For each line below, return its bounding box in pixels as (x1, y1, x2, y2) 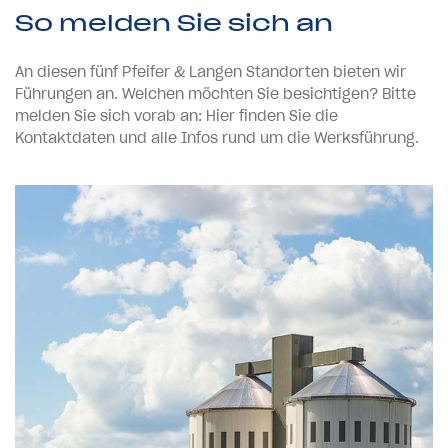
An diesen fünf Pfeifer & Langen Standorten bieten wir (15, 62, 406, 81)
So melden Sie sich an (15, 8, 333, 37)
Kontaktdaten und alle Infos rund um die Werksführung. (15, 128, 419, 147)
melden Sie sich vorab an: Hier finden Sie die (15, 106, 338, 125)
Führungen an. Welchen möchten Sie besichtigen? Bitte (15, 84, 416, 103)
